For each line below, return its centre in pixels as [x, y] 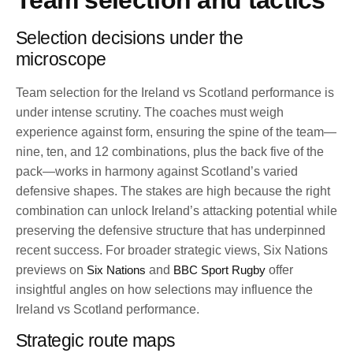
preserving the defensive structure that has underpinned [171, 231]
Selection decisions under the [130, 38]
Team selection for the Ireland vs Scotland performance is [175, 93]
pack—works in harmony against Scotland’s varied [157, 172]
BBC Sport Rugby [219, 270]
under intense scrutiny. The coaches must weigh [150, 113]
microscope [61, 59]
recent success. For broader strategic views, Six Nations [172, 251]
